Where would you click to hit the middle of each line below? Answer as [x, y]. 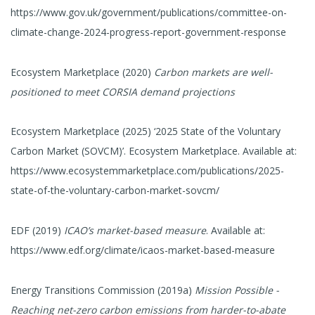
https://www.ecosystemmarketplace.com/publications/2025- [147, 171]
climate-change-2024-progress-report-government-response [148, 32]
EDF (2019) [37, 231]
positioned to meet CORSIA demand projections [123, 91]
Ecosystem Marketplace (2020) [82, 72]
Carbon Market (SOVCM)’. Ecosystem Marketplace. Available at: [154, 151]
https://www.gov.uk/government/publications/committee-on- [149, 12]
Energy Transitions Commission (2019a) [103, 290]
